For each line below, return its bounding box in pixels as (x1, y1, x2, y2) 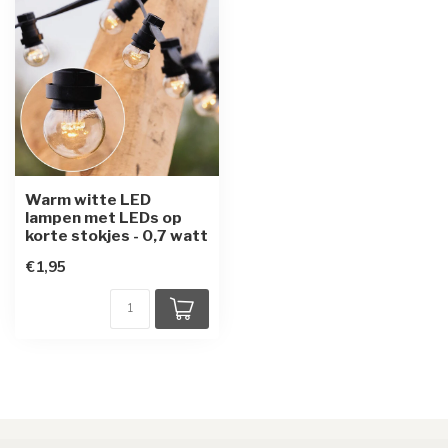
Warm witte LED (25, 190, 151, 209)
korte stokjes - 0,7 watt (25, 226, 208, 245)
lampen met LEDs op (25, 208, 182, 227)
